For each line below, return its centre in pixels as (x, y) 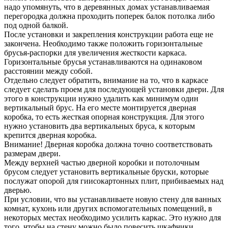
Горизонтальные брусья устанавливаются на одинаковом (103, 62)
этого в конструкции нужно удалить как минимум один (101, 99)
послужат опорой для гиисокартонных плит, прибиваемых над (114, 181)
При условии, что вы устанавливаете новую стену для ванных (113, 199)
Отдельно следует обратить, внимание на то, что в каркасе (106, 80)
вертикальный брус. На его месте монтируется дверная (100, 108)
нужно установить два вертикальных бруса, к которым (99, 126)
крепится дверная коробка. (50, 135)
